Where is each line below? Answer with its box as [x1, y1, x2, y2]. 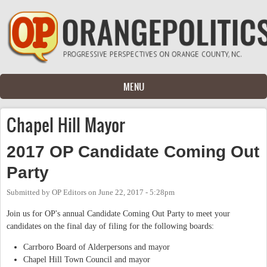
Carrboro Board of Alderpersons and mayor [23, 242, 170, 252]
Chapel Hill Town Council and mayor [23, 254, 150, 264]
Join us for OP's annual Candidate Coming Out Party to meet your [7, 209, 230, 218]
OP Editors [52, 188, 86, 197]
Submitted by [7, 188, 52, 197]
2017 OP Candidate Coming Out [7, 142, 259, 161]
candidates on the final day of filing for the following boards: [7, 221, 214, 231]
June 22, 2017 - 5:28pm [98, 188, 175, 197]
